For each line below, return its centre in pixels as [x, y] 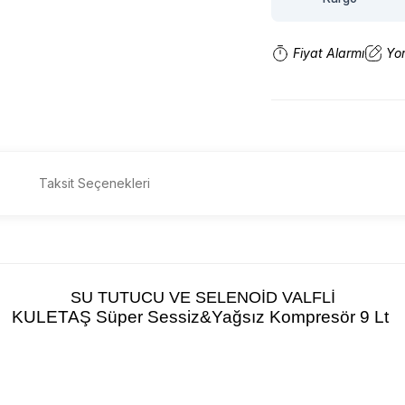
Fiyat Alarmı [329, 53]
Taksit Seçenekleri [94, 183]
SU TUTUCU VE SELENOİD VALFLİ [202, 297]
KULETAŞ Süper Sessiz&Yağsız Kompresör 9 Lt [202, 317]
